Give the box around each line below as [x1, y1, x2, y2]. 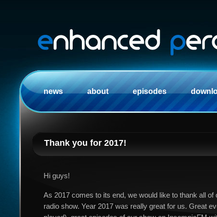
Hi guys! [44, 172, 70, 180]
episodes [133, 87, 167, 95]
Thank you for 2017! [44, 138, 126, 148]
